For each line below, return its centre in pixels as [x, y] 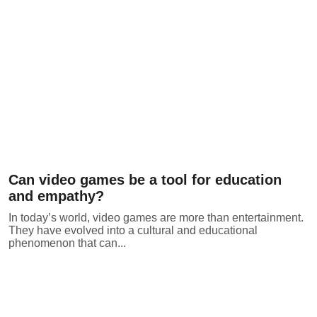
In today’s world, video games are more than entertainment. [156, 218]
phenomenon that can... [67, 243]
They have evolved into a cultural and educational [133, 231]
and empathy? [56, 196]
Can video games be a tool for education [145, 180]
